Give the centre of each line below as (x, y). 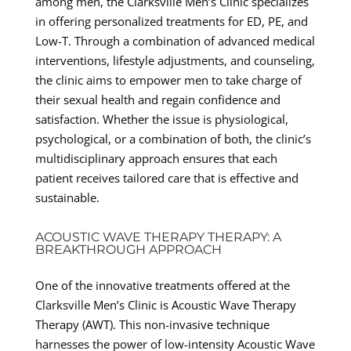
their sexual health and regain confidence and (157, 99)
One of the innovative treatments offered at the (162, 285)
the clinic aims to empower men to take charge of (168, 80)
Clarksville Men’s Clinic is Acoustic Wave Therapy (165, 304)
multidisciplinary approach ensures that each (156, 158)
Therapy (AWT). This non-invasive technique (152, 324)
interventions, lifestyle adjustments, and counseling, (175, 60)
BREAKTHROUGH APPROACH (128, 249)
